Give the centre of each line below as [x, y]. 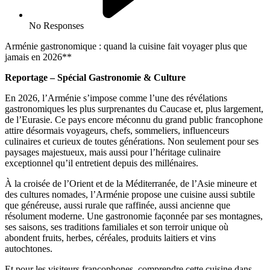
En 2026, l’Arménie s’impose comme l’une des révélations [116, 98]
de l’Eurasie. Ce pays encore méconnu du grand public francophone [134, 119]
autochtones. [29, 248]
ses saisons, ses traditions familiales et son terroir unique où [117, 227]
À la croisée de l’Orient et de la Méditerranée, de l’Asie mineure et [131, 183]
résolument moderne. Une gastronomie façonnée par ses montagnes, [134, 216]
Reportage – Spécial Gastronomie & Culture [95, 77]
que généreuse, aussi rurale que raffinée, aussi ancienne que [118, 205]
